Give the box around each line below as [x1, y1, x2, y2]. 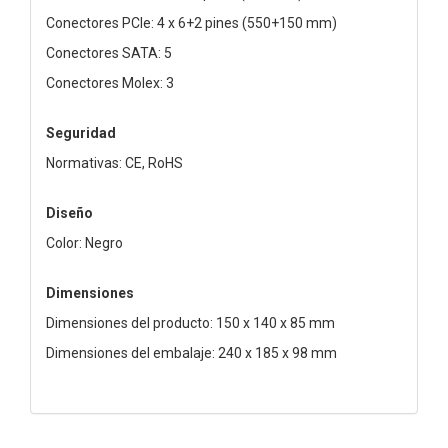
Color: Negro [46, 234, 123, 251]
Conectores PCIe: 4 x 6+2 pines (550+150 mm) [46, 14, 337, 31]
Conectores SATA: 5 [46, 44, 172, 61]
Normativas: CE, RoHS [46, 154, 183, 171]
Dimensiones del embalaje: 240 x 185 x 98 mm [46, 344, 337, 361]
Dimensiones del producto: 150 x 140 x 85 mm [46, 314, 335, 331]
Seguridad [46, 124, 116, 141]
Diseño [46, 204, 93, 221]
